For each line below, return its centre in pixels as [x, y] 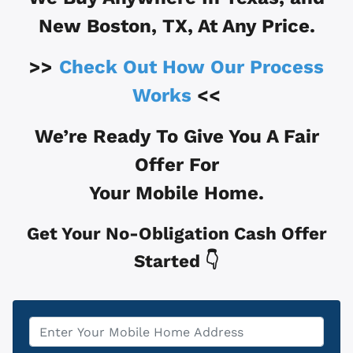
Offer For [176, 165]
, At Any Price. [251, 26]
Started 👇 [176, 261]
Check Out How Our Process [191, 67]
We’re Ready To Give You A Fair [176, 137]
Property [57, 326]
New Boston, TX [113, 26]
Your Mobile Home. [176, 193]
